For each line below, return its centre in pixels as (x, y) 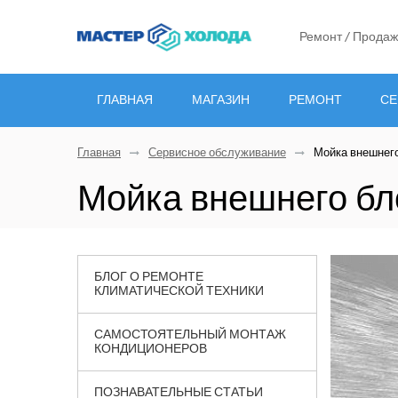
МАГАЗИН (220, 99)
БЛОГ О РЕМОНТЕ (149, 276)
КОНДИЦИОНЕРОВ (151, 348)
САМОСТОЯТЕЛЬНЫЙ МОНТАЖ (190, 334)
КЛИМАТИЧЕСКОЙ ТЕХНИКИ (179, 291)
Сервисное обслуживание (217, 152)
